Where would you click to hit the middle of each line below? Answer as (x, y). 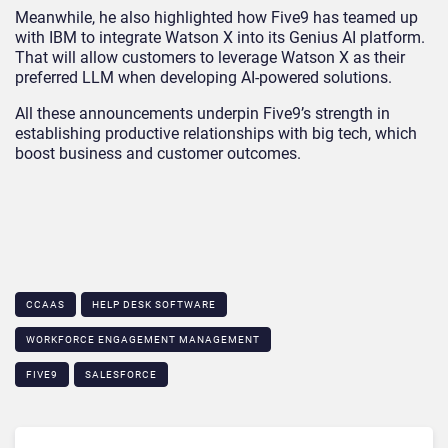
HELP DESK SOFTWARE (154, 304)
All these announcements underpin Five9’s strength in (202, 113)
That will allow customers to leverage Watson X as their (210, 57)
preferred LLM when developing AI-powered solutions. (203, 77)
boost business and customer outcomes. (158, 153)
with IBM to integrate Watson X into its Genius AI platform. (220, 37)
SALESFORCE (121, 374)
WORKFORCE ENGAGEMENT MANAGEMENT (143, 339)
